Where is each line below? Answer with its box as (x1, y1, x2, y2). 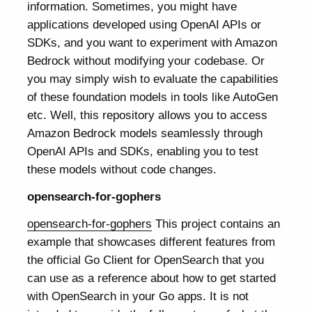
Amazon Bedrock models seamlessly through (27, 126, 263, 141)
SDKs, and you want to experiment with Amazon (27, 36, 278, 50)
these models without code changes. (27, 162, 217, 177)
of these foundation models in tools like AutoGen (27, 90, 279, 104)
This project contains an (152, 217, 281, 231)
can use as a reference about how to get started (27, 271, 276, 286)
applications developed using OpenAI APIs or (27, 17, 262, 32)
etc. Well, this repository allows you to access (27, 108, 268, 123)
